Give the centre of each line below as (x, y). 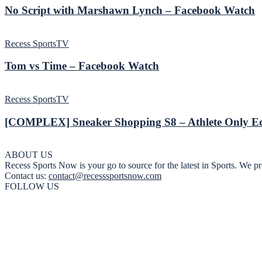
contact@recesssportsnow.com (105, 176)
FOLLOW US (32, 187)
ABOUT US (29, 155)
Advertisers (49, 227)
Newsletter (48, 238)
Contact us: (27, 176)
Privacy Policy (55, 206)
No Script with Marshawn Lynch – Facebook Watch (130, 10)
